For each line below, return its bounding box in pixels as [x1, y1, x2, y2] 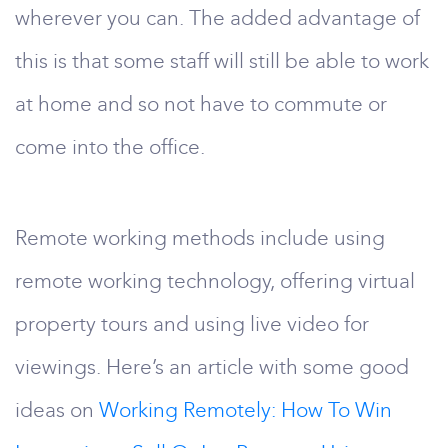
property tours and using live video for [15, 312, 369, 336]
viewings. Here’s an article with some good [15, 355, 409, 379]
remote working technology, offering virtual [15, 269, 415, 293]
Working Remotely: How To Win [99, 398, 392, 422]
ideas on [15, 398, 99, 422]
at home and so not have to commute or [15, 92, 387, 116]
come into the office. [15, 135, 205, 159]
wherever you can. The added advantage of [15, 6, 420, 30]
